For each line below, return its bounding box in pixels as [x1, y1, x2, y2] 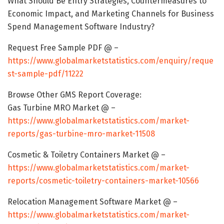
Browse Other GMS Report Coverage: [7, 89, 141, 99]
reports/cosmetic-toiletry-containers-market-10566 [7, 175, 199, 185]
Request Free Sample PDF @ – [7, 42, 118, 52]
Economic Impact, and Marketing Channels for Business [7, 8, 214, 18]
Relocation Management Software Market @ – [7, 196, 177, 206]
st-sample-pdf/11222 [7, 68, 83, 78]
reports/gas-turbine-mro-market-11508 [7, 128, 155, 138]
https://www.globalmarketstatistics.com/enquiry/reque [7, 55, 213, 65]
